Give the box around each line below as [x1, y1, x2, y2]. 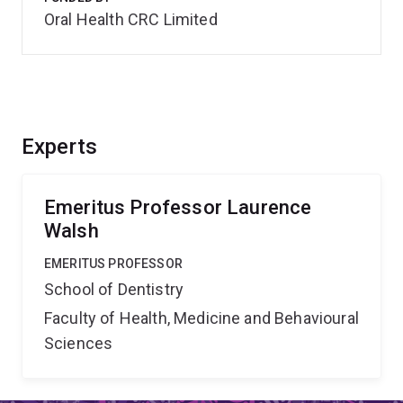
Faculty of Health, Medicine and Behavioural [44, 309, 359, 327]
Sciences [44, 334, 113, 353]
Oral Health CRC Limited [44, 10, 218, 29]
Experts [22, 134, 98, 159]
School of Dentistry [44, 280, 184, 299]
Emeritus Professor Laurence [44, 196, 312, 219]
